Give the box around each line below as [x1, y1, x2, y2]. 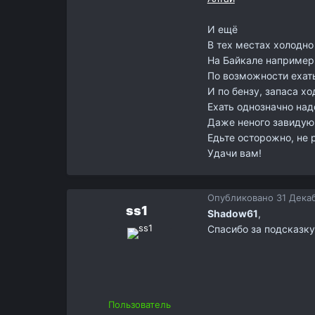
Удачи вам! [207, 147, 262, 160]
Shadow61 [207, 207, 258, 220]
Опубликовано [207, 191, 276, 203]
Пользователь [108, 299, 172, 311]
